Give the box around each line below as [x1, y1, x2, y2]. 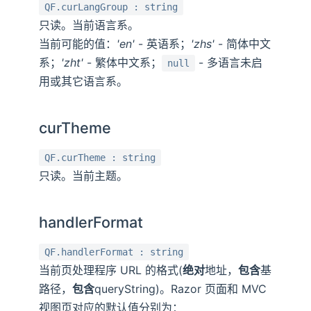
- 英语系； [135, 37, 191, 51]
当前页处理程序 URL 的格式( [39, 263, 183, 278]
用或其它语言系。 [39, 74, 128, 89]
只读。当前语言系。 [39, 18, 139, 33]
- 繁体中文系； [83, 56, 162, 70]
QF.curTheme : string [44, 152, 155, 164]
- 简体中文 [215, 37, 271, 51]
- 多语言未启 [195, 56, 262, 70]
